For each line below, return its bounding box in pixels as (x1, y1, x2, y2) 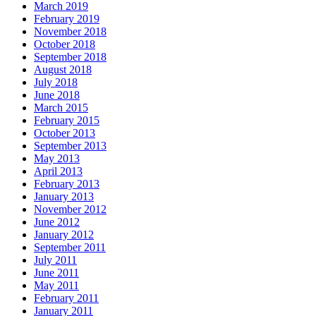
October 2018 (34, 38, 95, 51)
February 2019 (34, 13, 99, 25)
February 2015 (34, 114, 99, 127)
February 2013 (34, 178, 99, 190)
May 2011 (34, 279, 79, 292)
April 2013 (34, 165, 83, 178)
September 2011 (34, 241, 106, 254)
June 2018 (34, 89, 80, 102)
